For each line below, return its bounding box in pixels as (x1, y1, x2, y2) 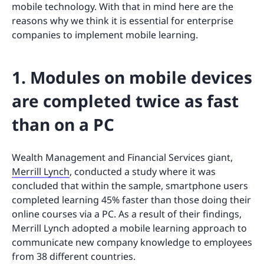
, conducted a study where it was (70, 164, 216, 178)
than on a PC (12, 113, 114, 136)
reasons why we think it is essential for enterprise (12, 14, 233, 27)
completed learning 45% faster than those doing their (12, 193, 251, 206)
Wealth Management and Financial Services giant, (12, 150, 233, 164)
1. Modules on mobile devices (12, 65, 252, 88)
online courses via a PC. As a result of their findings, (12, 207, 242, 220)
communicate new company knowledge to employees (12, 235, 252, 249)
